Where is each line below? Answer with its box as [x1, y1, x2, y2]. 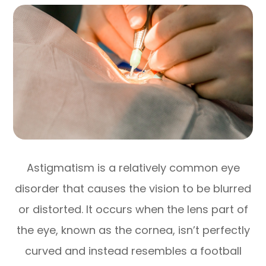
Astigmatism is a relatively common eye [26, 160, 240, 175]
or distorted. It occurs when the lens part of [18, 201, 248, 217]
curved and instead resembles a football [24, 243, 242, 258]
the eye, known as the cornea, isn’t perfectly [16, 222, 250, 237]
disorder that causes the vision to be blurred [15, 180, 251, 196]
